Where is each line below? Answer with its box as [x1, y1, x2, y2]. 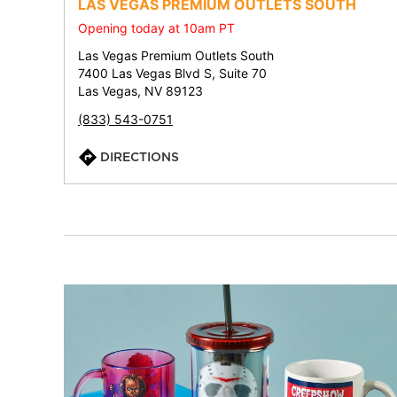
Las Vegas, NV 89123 [78, 83, 203, 98]
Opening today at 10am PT [78, 20, 235, 35]
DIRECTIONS [100, 150, 179, 164]
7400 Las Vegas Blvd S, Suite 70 [78, 66, 267, 81]
